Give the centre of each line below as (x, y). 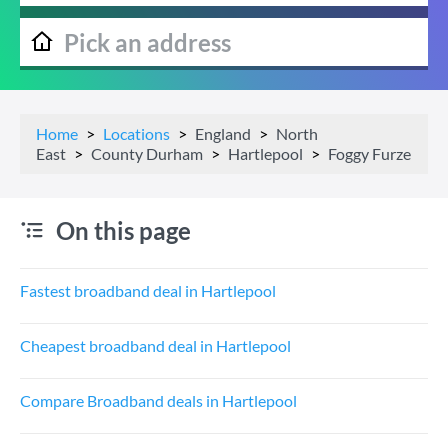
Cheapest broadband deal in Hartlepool (155, 345)
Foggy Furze (369, 153)
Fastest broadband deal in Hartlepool (148, 290)
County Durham (147, 153)
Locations (136, 133)
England (223, 133)
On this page (123, 230)
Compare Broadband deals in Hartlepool (158, 400)
